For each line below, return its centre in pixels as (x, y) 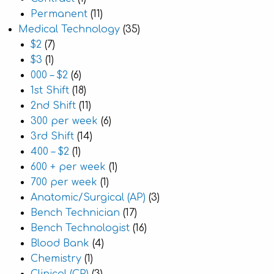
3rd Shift (52, 136)
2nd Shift (53, 106)
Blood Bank (60, 243)
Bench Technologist (80, 228)
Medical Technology (69, 29)
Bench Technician (75, 213)
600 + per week (68, 167)
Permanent (59, 14)
